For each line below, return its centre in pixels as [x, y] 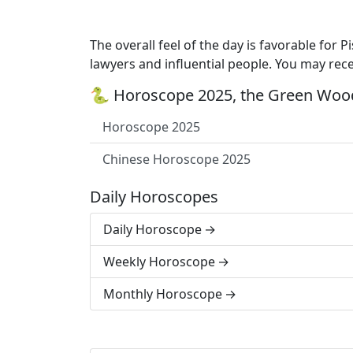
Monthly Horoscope [163, 294]
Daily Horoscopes [154, 197]
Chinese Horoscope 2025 [176, 159]
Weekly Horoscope [159, 262]
